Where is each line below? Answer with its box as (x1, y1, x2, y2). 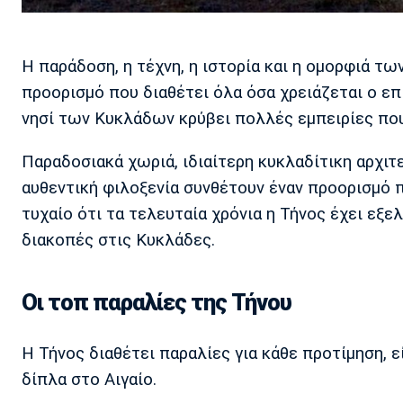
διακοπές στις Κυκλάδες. (22, 229, 215, 250)
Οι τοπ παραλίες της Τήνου (22, 289, 291, 317)
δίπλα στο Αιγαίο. (22, 369, 157, 390)
